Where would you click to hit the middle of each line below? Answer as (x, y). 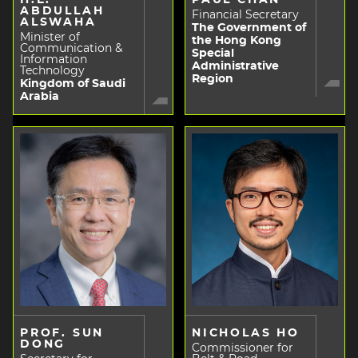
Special (213, 53)
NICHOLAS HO (246, 333)
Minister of (50, 37)
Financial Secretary (245, 15)
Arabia (40, 96)
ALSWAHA (58, 22)
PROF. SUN (62, 333)
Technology (52, 71)
